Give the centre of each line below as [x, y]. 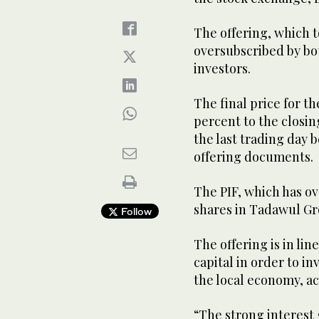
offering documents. [253, 157]
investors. [222, 68]
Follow [135, 211]
